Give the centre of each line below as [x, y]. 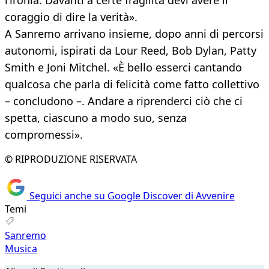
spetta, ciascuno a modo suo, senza [96, 118]
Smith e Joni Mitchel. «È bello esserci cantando [123, 68]
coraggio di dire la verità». [71, 17]
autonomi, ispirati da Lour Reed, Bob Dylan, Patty [131, 51]
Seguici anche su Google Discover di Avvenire [131, 195]
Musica [21, 248]
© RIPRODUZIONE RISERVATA [71, 159]
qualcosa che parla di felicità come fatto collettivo [132, 84]
